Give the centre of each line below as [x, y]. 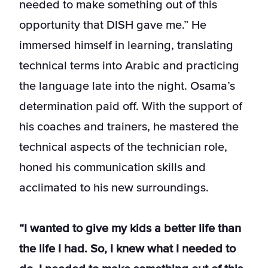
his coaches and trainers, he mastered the [129, 127]
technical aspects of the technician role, [123, 147]
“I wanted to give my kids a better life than [130, 229]
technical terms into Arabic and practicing [129, 66]
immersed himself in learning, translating [126, 46]
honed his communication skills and [112, 168]
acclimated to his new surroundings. [114, 188]
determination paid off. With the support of [131, 107]
